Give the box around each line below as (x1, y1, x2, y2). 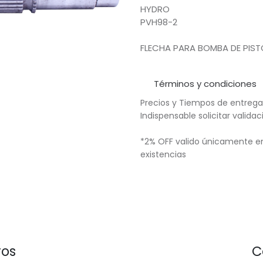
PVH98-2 (140, 16, 177, 28)
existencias (140, 149, 191, 160)
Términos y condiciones (153, 77, 257, 90)
